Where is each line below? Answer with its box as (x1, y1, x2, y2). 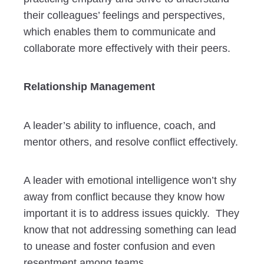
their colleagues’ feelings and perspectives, (24, 9, 225, 21)
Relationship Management (24, 81, 155, 93)
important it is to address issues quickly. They (24, 207, 239, 220)
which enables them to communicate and (24, 25, 216, 38)
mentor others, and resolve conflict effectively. (24, 136, 238, 148)
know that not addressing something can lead (24, 224, 236, 236)
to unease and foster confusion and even (24, 240, 215, 253)
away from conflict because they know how (24, 191, 225, 203)
